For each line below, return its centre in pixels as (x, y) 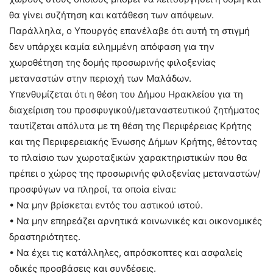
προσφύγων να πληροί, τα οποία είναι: (93, 189)
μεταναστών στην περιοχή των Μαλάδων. (100, 78)
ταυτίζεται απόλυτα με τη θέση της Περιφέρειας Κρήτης (130, 126)
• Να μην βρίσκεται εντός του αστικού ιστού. (106, 205)
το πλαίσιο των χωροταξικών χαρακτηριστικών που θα (128, 158)
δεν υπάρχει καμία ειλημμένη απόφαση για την (112, 47)
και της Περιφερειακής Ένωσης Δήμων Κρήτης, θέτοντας (133, 142)
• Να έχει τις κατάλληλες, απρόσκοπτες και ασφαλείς (126, 253)
